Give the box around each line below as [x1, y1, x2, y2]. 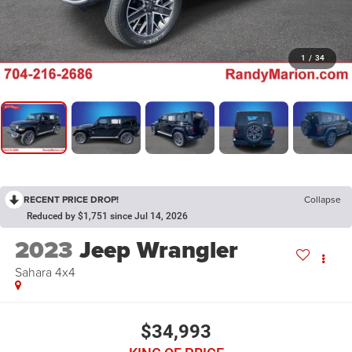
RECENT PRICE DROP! [24, 192, 119, 207]
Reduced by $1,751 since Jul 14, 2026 [27, 211, 188, 222]
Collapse [304, 192, 341, 207]
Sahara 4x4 [14, 263, 75, 281]
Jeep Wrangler [79, 233, 238, 268]
